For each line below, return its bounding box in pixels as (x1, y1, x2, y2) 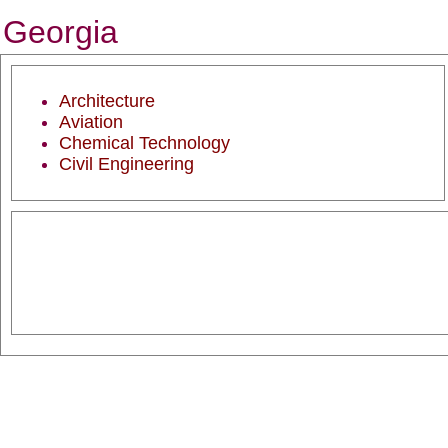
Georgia (3, 14, 118, 50)
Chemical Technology (59, 133, 230, 153)
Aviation (59, 112, 123, 132)
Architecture (59, 91, 155, 111)
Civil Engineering (59, 154, 194, 174)
